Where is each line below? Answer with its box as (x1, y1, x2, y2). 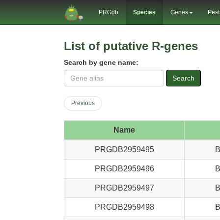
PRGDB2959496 (94, 165, 154, 173)
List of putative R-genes (64, 39, 198, 53)
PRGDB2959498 (94, 203, 154, 211)
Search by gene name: (64, 58, 138, 66)
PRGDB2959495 (94, 145, 154, 154)
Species (133, 9, 156, 16)
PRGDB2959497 (94, 184, 154, 192)
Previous (71, 100, 95, 107)
